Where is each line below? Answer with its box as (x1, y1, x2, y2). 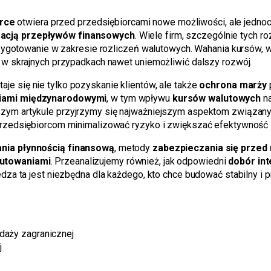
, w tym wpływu (106, 93, 172, 104)
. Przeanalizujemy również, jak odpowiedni (50, 155, 229, 167)
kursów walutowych (172, 93, 261, 104)
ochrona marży (199, 79, 267, 91)
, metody (114, 142, 153, 154)
